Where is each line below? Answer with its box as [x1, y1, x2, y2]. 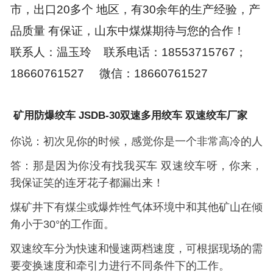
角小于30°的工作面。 [10, 218, 115, 231]
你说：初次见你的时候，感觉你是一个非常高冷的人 [10, 135, 263, 148]
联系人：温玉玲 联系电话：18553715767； [10, 46, 247, 59]
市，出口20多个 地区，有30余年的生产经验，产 [10, 3, 260, 16]
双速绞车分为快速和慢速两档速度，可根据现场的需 [10, 243, 263, 255]
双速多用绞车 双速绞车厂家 [119, 109, 247, 121]
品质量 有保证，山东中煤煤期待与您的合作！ [10, 24, 245, 38]
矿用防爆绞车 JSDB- [13, 109, 109, 121]
